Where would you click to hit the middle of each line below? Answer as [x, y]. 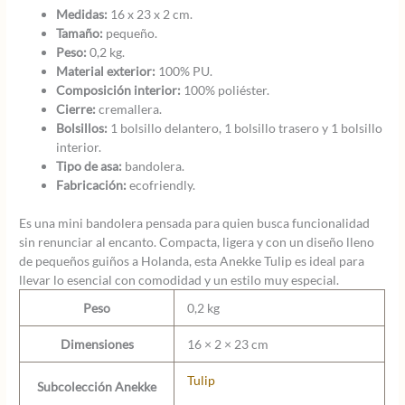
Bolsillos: [82, 128]
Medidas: [82, 14]
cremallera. [129, 109]
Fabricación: [92, 185]
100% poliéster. [226, 90]
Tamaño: [80, 33]
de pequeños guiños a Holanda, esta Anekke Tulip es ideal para [192, 260]
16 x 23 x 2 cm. [151, 14]
